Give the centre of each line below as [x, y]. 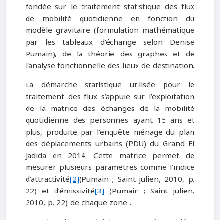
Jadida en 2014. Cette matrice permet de [110, 156]
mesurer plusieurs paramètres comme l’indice [110, 168]
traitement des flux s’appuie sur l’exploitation [110, 97]
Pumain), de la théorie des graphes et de [110, 54]
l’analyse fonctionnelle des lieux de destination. [110, 66]
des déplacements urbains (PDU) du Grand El [110, 144]
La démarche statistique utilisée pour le [110, 85]
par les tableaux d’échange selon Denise [110, 42]
